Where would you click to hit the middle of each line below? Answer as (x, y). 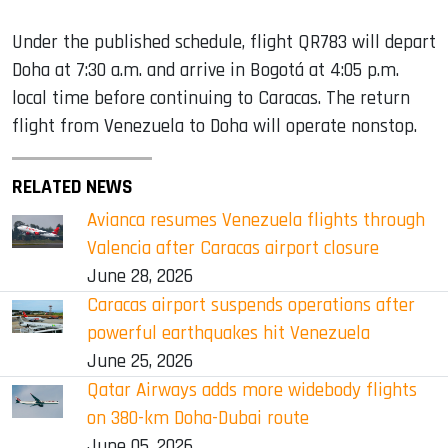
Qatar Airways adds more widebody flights (251, 390)
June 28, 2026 (139, 276)
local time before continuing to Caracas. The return (211, 98)
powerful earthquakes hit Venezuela (228, 333)
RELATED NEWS (72, 186)
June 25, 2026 (139, 361)
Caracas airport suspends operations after (250, 305)
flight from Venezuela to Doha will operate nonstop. (214, 126)
